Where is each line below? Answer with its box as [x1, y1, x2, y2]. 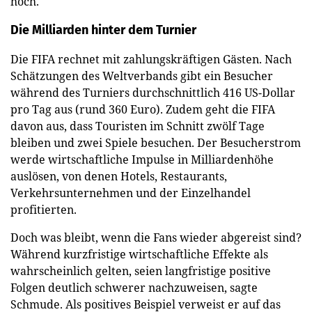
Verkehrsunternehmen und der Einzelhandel [10, 185, 251, 201]
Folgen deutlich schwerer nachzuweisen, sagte [10, 279, 258, 295]
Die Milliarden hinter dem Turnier [10, 22, 196, 38]
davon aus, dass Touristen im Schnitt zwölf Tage [10, 118, 265, 134]
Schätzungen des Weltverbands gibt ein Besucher [10, 68, 273, 84]
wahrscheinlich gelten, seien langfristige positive [10, 263, 271, 279]
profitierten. [10, 201, 79, 217]
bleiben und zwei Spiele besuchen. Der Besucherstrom [10, 134, 301, 150]
